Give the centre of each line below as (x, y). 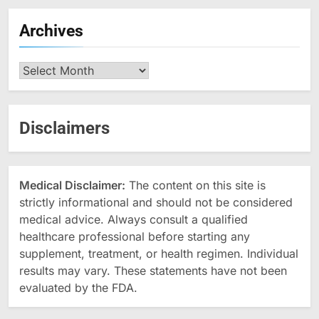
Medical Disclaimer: (72, 185)
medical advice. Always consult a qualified (134, 219)
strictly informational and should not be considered (156, 202)
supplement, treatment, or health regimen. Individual (159, 253)
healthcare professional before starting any (135, 236)
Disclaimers (64, 128)
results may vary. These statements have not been (153, 270)
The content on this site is (195, 185)
